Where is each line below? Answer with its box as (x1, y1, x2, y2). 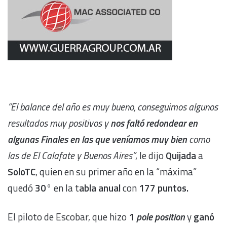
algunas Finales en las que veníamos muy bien (8, 131, 189, 146)
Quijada (164, 147, 196, 163)
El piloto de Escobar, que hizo (8, 209, 129, 224)
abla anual (79, 180, 123, 195)
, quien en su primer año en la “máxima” (35, 164, 197, 179)
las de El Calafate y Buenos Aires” (8, 147, 135, 163)
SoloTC (8, 164, 35, 179)
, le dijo (135, 147, 164, 163)
